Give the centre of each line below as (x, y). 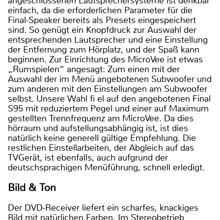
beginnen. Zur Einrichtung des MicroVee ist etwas (105, 59)
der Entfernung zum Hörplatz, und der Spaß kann (104, 49)
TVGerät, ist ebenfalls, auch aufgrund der (88, 157)
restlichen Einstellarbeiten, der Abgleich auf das (101, 148)
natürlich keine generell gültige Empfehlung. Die (102, 138)
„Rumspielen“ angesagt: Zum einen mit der (94, 69)
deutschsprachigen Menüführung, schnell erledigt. (106, 167)
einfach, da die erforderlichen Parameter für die (100, 10)
